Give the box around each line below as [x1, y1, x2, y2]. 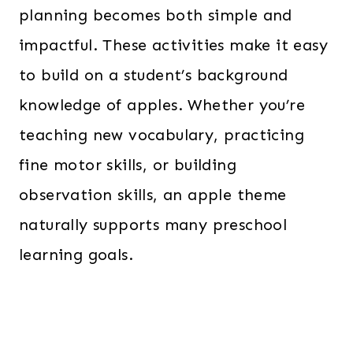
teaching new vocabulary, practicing [19, 125, 304, 144]
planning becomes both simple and [19, 6, 292, 24]
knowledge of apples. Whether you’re [19, 95, 305, 114]
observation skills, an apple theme [19, 185, 287, 204]
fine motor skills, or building [19, 155, 236, 174]
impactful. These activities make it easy [19, 35, 328, 54]
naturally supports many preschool [19, 215, 288, 234]
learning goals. [19, 245, 133, 264]
